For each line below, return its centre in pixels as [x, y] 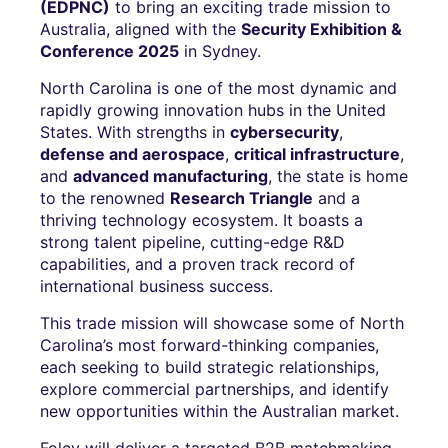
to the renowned [105, 197]
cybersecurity [284, 131]
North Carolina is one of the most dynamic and [218, 87]
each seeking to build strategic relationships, [209, 366]
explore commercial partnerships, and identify [214, 388]
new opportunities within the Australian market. [219, 410]
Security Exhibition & [321, 28]
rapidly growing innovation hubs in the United [213, 109]
